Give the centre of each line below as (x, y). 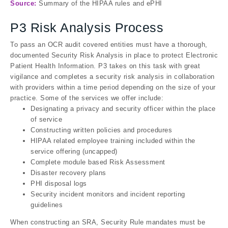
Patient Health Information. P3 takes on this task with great (105, 66)
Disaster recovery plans (68, 173)
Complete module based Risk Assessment (98, 162)
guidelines (47, 205)
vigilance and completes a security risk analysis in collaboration (112, 76)
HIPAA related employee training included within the (113, 140)
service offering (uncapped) (74, 151)
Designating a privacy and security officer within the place (123, 108)
